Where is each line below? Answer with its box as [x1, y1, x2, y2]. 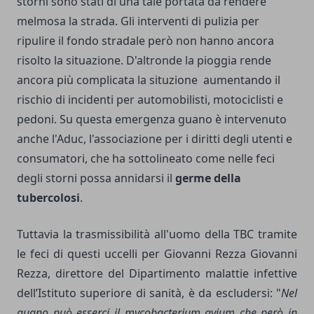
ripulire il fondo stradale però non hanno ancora [17, 33, 274, 48]
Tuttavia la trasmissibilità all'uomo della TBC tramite [17, 226, 297, 242]
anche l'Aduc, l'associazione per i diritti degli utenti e [17, 131, 292, 146]
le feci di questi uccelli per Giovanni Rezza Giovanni [17, 246, 297, 261]
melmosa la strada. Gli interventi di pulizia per [17, 13, 259, 29]
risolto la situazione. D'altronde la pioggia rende [17, 53, 271, 68]
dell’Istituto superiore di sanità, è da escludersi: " [17, 285, 281, 301]
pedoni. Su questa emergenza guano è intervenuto [17, 111, 287, 127]
